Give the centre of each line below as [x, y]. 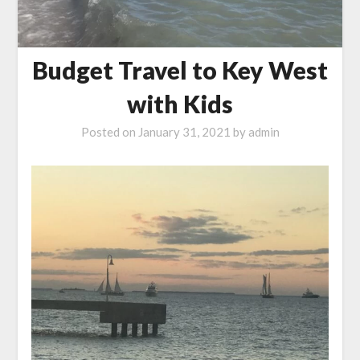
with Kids [180, 104]
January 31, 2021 [184, 132]
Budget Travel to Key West [180, 70]
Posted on [109, 132]
